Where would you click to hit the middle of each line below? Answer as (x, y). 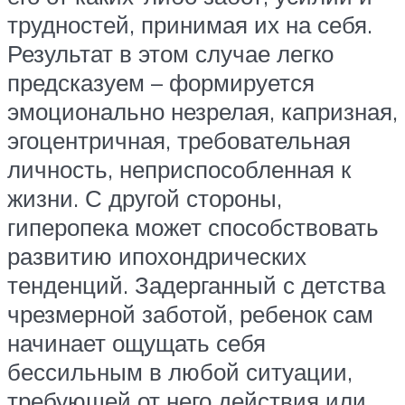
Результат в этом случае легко (170, 53)
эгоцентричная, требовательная (179, 140)
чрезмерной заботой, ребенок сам (190, 313)
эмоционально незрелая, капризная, (202, 111)
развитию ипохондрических (157, 255)
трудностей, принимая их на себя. (190, 24)
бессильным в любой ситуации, (180, 371)
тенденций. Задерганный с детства (196, 284)
